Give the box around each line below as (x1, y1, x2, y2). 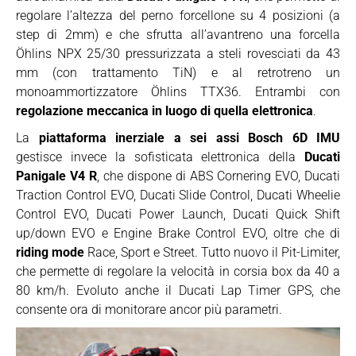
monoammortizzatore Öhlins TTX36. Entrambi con (16, 84, 340, 99)
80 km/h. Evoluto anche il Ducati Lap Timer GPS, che (16, 283, 340, 298)
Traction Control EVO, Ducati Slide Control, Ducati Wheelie (16, 188, 340, 203)
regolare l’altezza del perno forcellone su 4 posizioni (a (16, 8, 340, 23)
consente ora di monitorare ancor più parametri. (16, 302, 282, 317)
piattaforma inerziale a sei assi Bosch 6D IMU (38, 130, 340, 145)
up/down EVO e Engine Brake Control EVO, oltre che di (16, 226, 340, 241)
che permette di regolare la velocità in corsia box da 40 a (16, 264, 340, 279)
